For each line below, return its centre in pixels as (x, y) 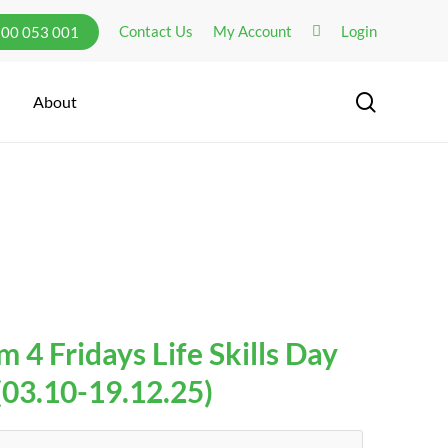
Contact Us (156, 31)
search (403, 100)
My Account (252, 31)
